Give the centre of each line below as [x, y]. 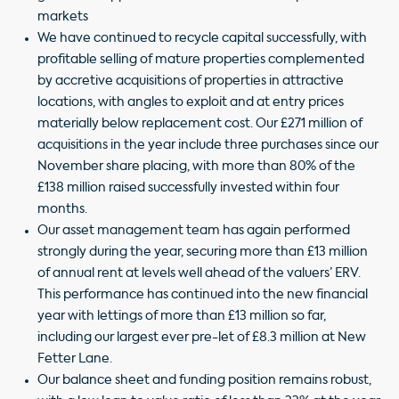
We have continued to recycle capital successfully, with [202, 38]
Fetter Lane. [75, 358]
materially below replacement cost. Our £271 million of [200, 123]
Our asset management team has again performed [194, 230]
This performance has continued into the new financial [203, 294]
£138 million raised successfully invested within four [188, 187]
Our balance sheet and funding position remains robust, [204, 380]
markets [63, 16]
